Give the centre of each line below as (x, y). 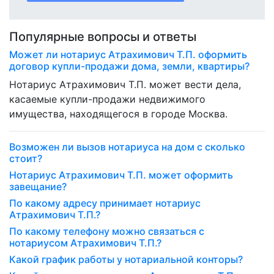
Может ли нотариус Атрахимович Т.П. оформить (128, 55)
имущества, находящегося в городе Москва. (118, 114)
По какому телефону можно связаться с (107, 231)
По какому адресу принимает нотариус (105, 203)
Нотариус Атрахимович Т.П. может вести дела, (125, 85)
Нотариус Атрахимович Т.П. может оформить (121, 175)
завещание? (38, 187)
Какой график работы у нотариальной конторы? (126, 260)
